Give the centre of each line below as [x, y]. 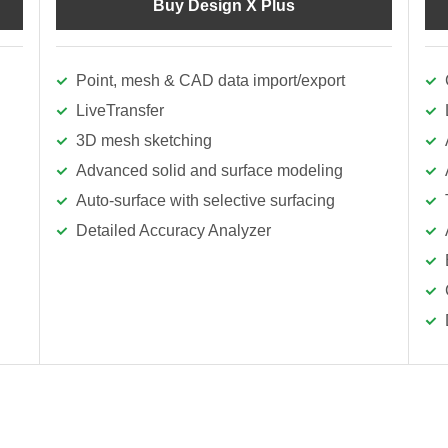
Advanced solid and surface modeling [209, 170]
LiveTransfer [120, 110]
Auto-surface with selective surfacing [205, 200]
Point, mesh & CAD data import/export [210, 80]
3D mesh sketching [144, 140]
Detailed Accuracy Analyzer [173, 230]
